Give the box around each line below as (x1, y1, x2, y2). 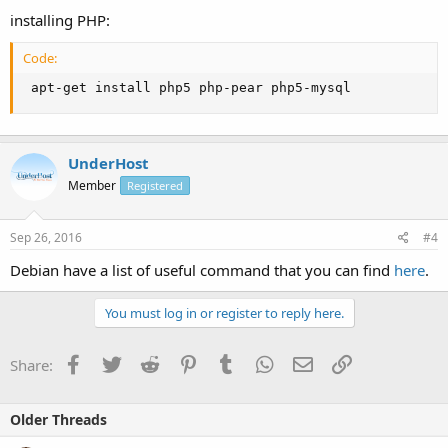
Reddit (158, 352, 203, 373)
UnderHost (68, 153, 149, 173)
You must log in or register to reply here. (104, 303, 344, 322)
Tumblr (235, 352, 285, 373)
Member (68, 177, 116, 194)
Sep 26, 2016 (10, 228, 82, 246)
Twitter (120, 352, 169, 373)
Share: (10, 354, 53, 375)
